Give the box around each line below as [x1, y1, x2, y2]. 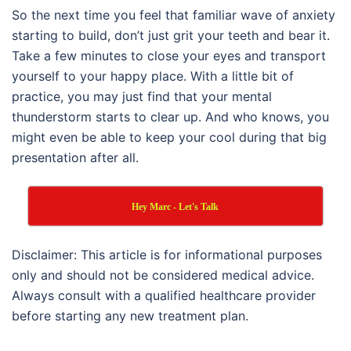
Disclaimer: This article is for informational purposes [12, 246, 322, 262]
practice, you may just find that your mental [12, 88, 272, 104]
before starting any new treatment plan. [12, 307, 248, 324]
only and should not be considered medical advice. [12, 266, 314, 283]
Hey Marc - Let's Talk [131, 201, 219, 212]
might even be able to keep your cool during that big [12, 128, 327, 145]
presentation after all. [12, 149, 139, 165]
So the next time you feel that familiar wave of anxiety [12, 6, 335, 23]
